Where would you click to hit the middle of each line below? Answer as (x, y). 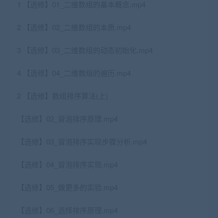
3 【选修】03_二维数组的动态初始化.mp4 (85, 50)
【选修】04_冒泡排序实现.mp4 (67, 164)
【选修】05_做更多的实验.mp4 (67, 187)
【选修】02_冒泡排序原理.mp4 (67, 119)
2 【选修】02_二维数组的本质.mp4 (74, 27)
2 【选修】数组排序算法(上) (63, 96)
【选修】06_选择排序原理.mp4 (67, 210)
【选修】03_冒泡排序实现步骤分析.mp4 (82, 142)
